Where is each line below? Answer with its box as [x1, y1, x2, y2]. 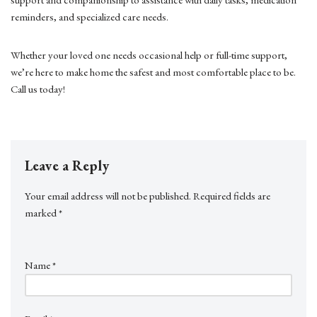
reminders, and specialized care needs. [11, 10, 168, 23]
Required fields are [193, 189, 270, 202]
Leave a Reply [25, 156, 109, 175]
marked [25, 206, 59, 219]
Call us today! [11, 82, 65, 96]
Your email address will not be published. [25, 189, 191, 202]
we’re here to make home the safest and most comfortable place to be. [11, 65, 296, 79]
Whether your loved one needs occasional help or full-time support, [11, 48, 287, 62]
